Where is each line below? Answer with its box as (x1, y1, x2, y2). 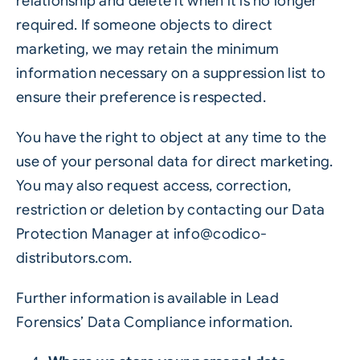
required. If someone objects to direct (15, 16, 273, 34)
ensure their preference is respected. (15, 88, 266, 106)
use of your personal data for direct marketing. (15, 153, 333, 170)
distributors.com (15, 249, 129, 267)
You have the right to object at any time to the (15, 129, 327, 146)
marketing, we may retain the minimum (15, 40, 280, 58)
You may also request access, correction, (15, 177, 292, 194)
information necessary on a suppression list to (15, 64, 326, 82)
